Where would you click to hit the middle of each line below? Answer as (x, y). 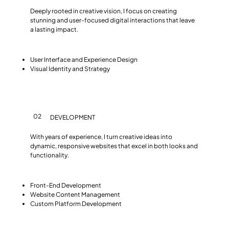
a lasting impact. (54, 30)
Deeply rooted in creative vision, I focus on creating (104, 11)
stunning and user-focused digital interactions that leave (113, 20)
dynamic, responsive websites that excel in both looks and (114, 146)
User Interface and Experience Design (84, 60)
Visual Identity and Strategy (70, 69)
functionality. (50, 155)
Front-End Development (66, 185)
